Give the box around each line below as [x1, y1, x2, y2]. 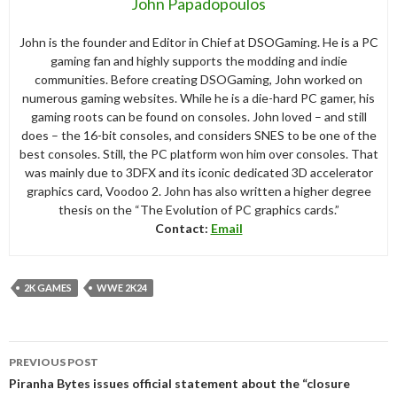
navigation [8, 361, 110, 387]
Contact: [154, 220, 211, 236]
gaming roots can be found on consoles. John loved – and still [30, 108, 367, 124]
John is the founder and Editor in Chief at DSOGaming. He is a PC [19, 34, 378, 50]
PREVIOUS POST [9, 354, 98, 369]
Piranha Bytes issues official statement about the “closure [9, 375, 350, 391]
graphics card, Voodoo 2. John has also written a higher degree [26, 183, 371, 198]
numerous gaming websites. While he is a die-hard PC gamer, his [22, 90, 375, 105]
